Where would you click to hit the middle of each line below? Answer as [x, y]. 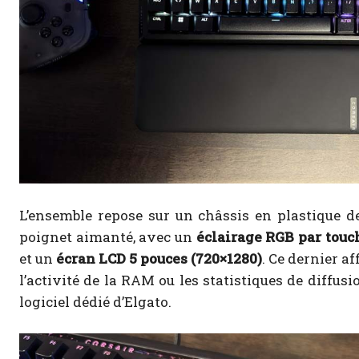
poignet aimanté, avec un [108, 237]
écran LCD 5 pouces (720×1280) [159, 259]
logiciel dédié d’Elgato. [95, 302]
